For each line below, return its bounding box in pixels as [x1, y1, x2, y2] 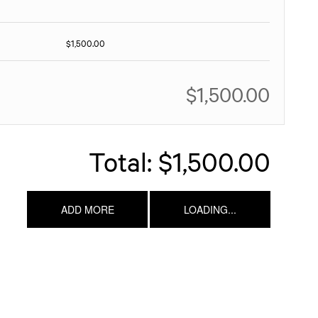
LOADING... [184, 202, 236, 216]
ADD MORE [60, 202, 114, 216]
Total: [89, 144, 152, 178]
